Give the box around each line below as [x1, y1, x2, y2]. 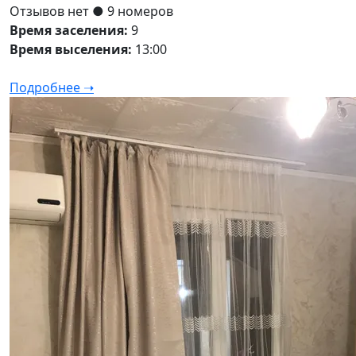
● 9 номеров [92, 2, 173, 21]
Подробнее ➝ [10, 79, 94, 97]
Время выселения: [10, 41, 132, 59]
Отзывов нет [10, 2, 92, 21]
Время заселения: [10, 21, 128, 40]
